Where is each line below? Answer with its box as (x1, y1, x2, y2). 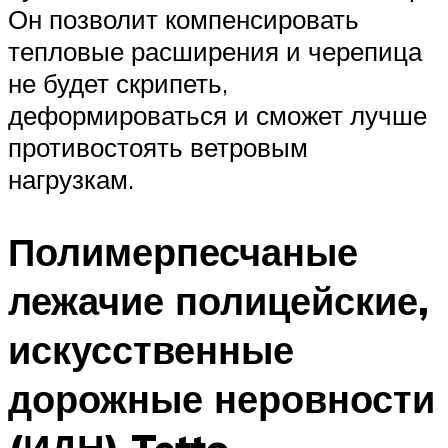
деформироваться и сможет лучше (8, 99, 427, 132)
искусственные (8, 325, 294, 375)
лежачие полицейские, (8, 276, 429, 326)
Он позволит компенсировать (8, 3, 359, 36)
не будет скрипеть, (8, 67, 228, 100)
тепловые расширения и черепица (8, 35, 422, 68)
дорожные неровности (8, 374, 435, 424)
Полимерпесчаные (8, 227, 358, 277)
